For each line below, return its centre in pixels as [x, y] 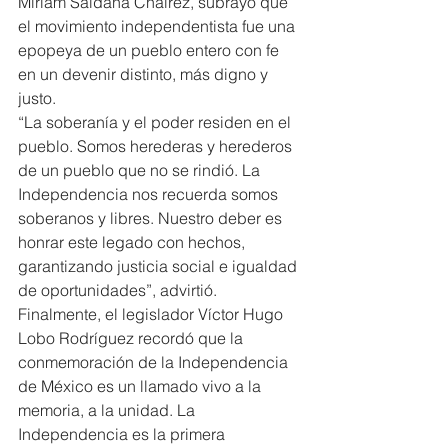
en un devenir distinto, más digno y [145, 73]
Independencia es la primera [123, 433]
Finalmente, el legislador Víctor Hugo [152, 313]
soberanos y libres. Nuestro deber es [152, 217]
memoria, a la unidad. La [108, 409]
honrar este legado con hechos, [133, 241]
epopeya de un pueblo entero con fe [150, 49]
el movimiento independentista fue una [158, 25]
